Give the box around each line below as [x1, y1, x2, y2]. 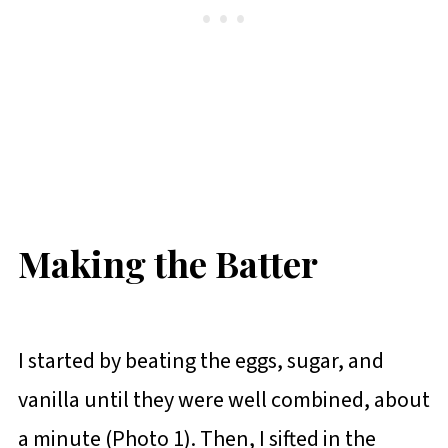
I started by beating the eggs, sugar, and [17, 345, 384, 378]
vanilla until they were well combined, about [17, 384, 430, 417]
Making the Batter [17, 238, 318, 287]
